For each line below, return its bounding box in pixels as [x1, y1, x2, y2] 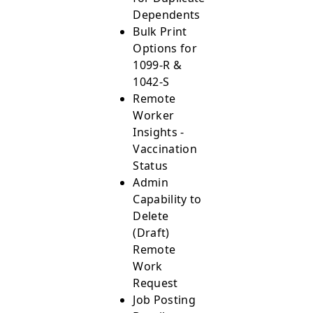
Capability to [133, 191, 202, 207]
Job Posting [133, 291, 196, 307]
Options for [133, 40, 197, 56]
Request [133, 275, 181, 291]
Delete [133, 208, 169, 224]
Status [133, 157, 171, 173]
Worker [133, 107, 175, 123]
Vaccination [133, 140, 197, 156]
